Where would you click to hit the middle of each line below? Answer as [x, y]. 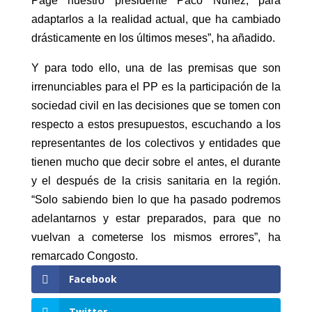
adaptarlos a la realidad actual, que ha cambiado [156, 19]
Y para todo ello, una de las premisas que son [156, 68]
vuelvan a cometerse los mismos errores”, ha [156, 237]
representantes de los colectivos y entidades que [156, 143]
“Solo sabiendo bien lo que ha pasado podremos [156, 200]
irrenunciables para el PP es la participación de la [156, 87]
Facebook [93, 279]
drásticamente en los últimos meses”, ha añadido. [153, 38]
